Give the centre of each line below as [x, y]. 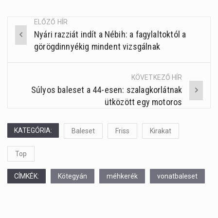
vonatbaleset [177, 176]
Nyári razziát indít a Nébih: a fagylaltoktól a [110, 35]
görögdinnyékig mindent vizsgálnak [97, 47]
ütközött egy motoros [143, 102]
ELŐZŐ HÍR [51, 22]
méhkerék [122, 176]
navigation [45, 62]
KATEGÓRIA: [33, 131]
